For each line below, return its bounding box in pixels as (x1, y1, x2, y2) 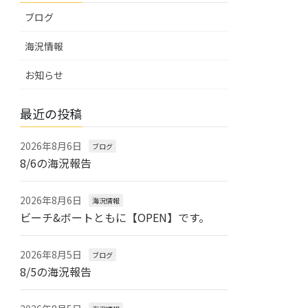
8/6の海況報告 (20, 154, 92, 171)
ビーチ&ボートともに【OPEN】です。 (20, 208, 210, 225)
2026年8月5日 (20, 247, 82, 261)
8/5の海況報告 (20, 263, 92, 280)
